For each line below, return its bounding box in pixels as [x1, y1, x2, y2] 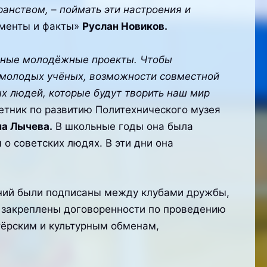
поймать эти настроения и [56, 4, 191, 16]
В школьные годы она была [52, 120, 193, 132]
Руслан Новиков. [82, 20, 167, 33]
